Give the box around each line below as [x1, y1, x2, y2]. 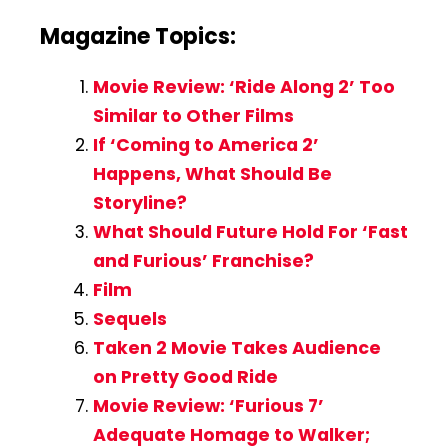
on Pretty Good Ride [92, 364, 278, 389]
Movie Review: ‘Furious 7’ [92, 393, 324, 418]
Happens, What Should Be [92, 161, 332, 186]
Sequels [92, 306, 167, 331]
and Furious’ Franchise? [92, 248, 314, 273]
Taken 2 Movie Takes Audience [92, 335, 381, 360]
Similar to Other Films [92, 103, 294, 128]
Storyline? [92, 190, 187, 215]
